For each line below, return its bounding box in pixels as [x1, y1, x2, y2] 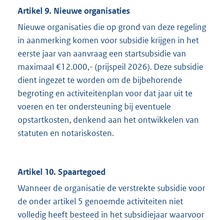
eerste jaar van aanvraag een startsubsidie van [18, 48, 186, 59]
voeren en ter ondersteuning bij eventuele [18, 101, 171, 112]
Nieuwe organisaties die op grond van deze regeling [18, 22, 206, 33]
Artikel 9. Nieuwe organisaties [18, 5, 130, 17]
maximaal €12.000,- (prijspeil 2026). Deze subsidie [18, 61, 203, 73]
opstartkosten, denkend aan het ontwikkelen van [18, 114, 199, 126]
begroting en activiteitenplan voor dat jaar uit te [18, 88, 192, 99]
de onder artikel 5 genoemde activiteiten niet [18, 196, 183, 207]
